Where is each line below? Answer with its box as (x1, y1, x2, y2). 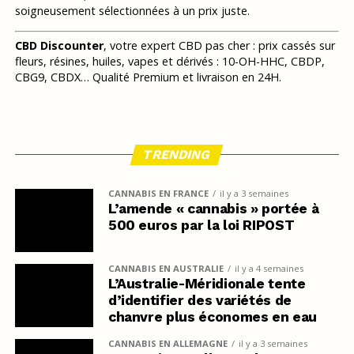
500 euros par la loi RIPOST (107, 217, 295, 233)
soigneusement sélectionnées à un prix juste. (14, 2, 250, 18)
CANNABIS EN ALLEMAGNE (107, 337, 228, 349)
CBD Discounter (14, 37, 104, 53)
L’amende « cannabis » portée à (107, 200, 319, 217)
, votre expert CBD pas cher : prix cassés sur (103, 37, 335, 53)
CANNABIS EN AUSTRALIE (107, 262, 224, 274)
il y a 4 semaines (234, 262, 303, 274)
